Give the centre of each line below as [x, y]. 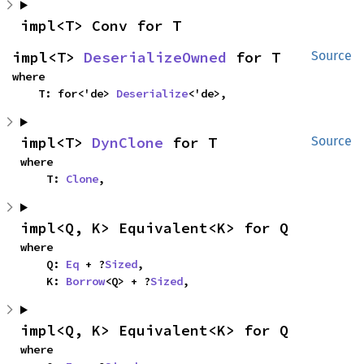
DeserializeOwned [155, 57]
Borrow [85, 281]
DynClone [128, 142]
